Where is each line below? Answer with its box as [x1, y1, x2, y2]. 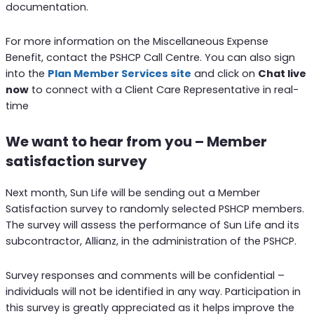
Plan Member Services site [47, 66, 191, 81]
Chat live [257, 66, 306, 81]
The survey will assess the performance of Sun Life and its [5, 218, 299, 233]
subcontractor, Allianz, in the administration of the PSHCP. [5, 234, 296, 249]
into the [5, 66, 48, 81]
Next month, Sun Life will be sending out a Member [5, 186, 260, 200]
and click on [191, 66, 258, 81]
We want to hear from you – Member [5, 132, 267, 152]
